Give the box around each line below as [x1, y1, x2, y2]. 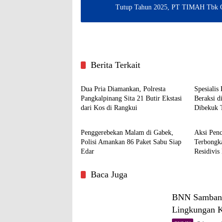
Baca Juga [91, 169, 127, 179]
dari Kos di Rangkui [81, 104, 137, 111]
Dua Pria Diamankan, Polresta [81, 85, 166, 93]
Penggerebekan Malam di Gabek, [81, 128, 173, 136]
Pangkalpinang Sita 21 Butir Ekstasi [81, 94, 182, 102]
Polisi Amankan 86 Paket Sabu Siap [81, 138, 181, 146]
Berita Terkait [91, 59, 140, 70]
